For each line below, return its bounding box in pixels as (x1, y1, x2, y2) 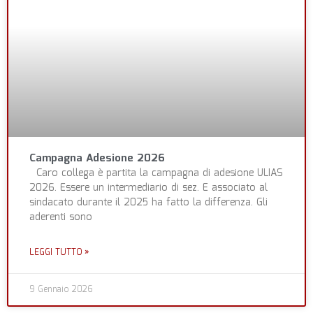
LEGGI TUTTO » (29, 246, 89, 260)
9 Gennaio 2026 (29, 283, 93, 297)
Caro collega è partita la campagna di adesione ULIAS (29, 166, 283, 182)
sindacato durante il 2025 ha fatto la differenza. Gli (29, 195, 268, 211)
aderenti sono (29, 210, 92, 226)
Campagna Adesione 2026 (29, 150, 165, 168)
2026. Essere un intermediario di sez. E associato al (29, 180, 268, 196)
